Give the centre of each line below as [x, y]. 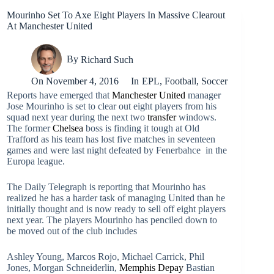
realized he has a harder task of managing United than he [116, 198]
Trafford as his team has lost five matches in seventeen [111, 139]
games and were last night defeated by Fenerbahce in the [117, 150]
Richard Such [107, 59]
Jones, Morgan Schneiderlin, [63, 268]
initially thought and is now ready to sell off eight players [116, 209]
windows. [196, 117]
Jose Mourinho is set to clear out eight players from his [112, 106]
